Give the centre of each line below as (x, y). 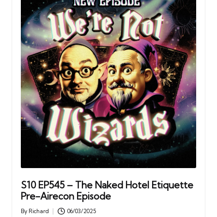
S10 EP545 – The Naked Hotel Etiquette (107, 185)
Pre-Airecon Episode (66, 196)
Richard (39, 211)
